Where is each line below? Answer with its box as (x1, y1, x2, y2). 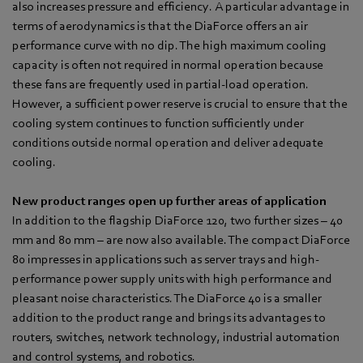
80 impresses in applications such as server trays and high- (12, 251, 319, 267)
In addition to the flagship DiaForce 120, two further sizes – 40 (12, 212, 343, 228)
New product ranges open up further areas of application (12, 193, 327, 208)
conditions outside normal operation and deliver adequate (12, 135, 323, 150)
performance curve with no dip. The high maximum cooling (12, 37, 327, 53)
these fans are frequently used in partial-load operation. (12, 76, 309, 92)
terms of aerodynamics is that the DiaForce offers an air (12, 18, 308, 33)
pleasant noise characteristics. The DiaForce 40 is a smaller (12, 290, 322, 305)
